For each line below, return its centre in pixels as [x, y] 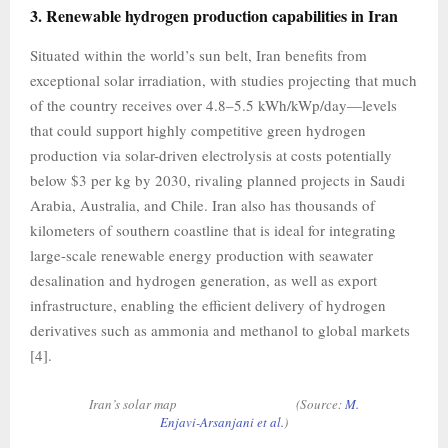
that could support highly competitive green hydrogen [198, 129]
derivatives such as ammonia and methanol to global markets [220, 329]
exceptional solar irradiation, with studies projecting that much [223, 79]
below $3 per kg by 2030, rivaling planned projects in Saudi [217, 179]
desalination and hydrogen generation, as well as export [203, 279]
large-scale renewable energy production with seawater [201, 254]
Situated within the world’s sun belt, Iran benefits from [198, 54]
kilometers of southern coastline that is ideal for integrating [213, 229]
